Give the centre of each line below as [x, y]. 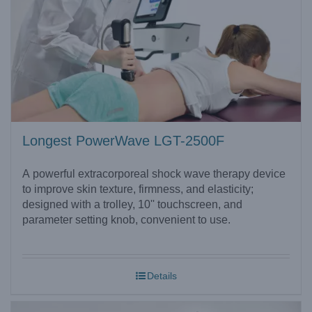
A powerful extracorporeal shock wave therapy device [154, 174]
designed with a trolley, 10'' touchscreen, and [132, 204]
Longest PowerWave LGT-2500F [123, 141]
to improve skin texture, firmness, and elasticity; [138, 189]
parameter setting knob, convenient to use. [126, 220]
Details [162, 276]
